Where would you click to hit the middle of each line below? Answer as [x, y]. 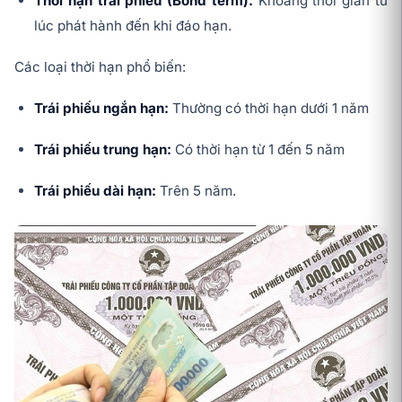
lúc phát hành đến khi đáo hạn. [133, 26]
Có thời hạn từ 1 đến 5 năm [258, 149]
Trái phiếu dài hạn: [95, 191]
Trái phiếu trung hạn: [103, 149]
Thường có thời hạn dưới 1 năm [271, 108]
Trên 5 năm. [196, 191]
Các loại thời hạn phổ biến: [100, 67]
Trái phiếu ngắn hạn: [103, 108]
